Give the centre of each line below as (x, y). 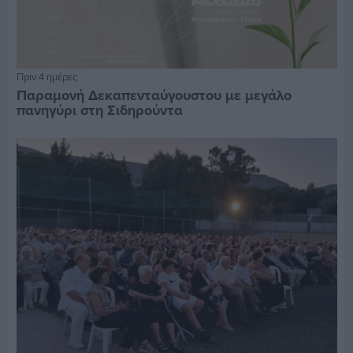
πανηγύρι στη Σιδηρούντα (99, 110)
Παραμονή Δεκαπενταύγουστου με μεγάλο (154, 95)
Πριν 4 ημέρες (46, 76)
